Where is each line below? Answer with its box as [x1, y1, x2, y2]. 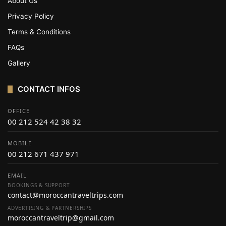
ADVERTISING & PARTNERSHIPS [8, 204, 92, 211]
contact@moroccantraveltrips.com [8, 190, 123, 200]
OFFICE [8, 107, 30, 115]
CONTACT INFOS [18, 84, 80, 94]
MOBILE [8, 139, 32, 147]
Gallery [8, 59, 30, 67]
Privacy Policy [8, 12, 54, 20]
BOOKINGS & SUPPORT [8, 182, 70, 189]
